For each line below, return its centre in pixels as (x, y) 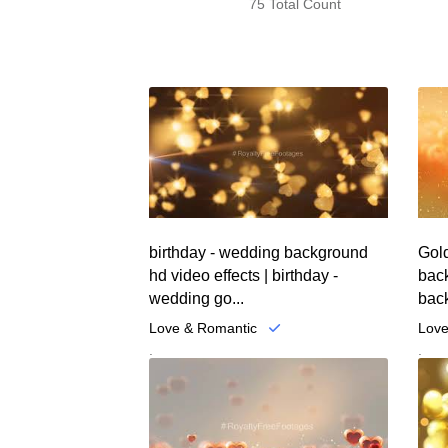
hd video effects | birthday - (244, 275)
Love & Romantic (203, 327)
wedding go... (197, 298)
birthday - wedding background (259, 252)
